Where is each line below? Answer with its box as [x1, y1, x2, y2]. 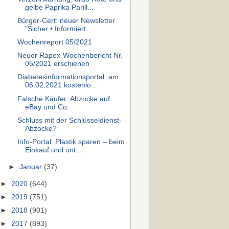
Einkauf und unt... [25, 146, 82, 154]
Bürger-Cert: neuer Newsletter [17, 17, 115, 25]
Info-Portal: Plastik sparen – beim [17, 138, 125, 146]
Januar [19, 163, 44, 171]
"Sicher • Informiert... [25, 25, 92, 33]
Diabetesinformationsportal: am [17, 73, 119, 81]
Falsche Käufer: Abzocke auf [17, 95, 110, 103]
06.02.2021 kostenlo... [25, 81, 97, 89]
